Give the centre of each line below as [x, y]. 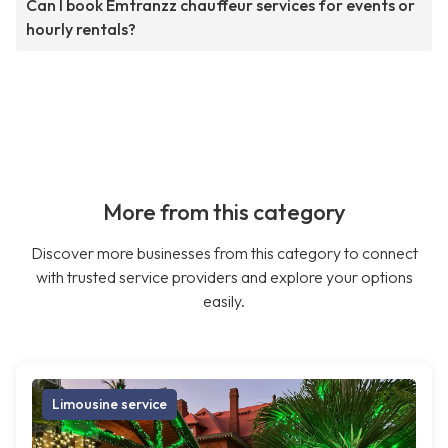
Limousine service [109, 404]
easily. [224, 301]
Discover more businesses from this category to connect [224, 253]
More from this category [224, 212]
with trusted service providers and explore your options [224, 277]
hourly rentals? [81, 29]
